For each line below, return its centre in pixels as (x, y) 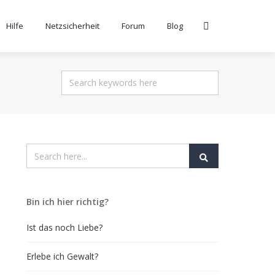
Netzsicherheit (72, 26)
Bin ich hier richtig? (67, 202)
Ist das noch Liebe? (64, 227)
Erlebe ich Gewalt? (62, 256)
